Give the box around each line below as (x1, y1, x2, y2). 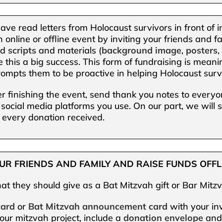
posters (186, 45, 218, 56)
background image (102, 45, 182, 56)
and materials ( (36, 45, 102, 56)
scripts (8, 45, 37, 56)
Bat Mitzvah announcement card (28, 200, 168, 212)
